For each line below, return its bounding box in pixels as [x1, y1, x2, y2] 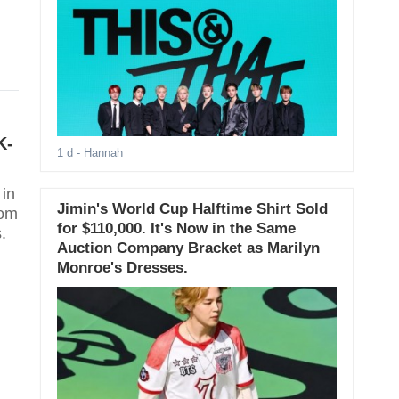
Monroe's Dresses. [56, 259, 188, 277]
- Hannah [72, 146, 123, 160]
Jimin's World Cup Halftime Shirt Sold [56, 200, 328, 218]
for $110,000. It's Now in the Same [56, 220, 296, 238]
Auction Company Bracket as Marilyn [56, 240, 320, 257]
